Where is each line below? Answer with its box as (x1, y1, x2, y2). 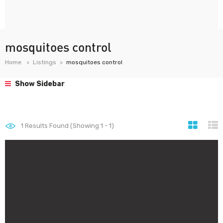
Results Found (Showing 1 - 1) (23, 122, 114, 129)
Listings (33, 59, 56, 66)
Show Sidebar (13, 80, 65, 88)
